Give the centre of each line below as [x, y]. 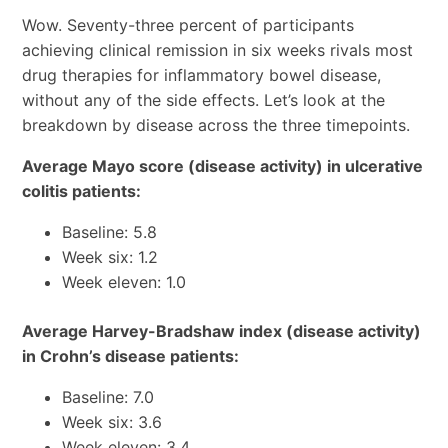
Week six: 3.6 [111, 421]
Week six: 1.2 [109, 256]
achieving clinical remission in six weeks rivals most [217, 49]
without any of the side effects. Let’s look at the [203, 99]
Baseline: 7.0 [107, 396]
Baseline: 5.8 [109, 231]
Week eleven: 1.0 [123, 281]
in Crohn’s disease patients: [130, 355]
